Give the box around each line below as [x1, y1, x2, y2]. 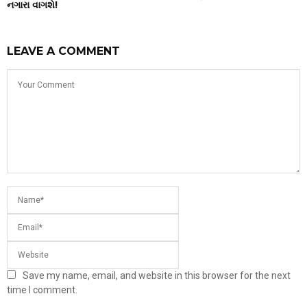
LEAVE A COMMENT [7, 44, 120, 58]
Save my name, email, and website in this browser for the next [23, 269, 291, 281]
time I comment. [7, 284, 77, 295]
